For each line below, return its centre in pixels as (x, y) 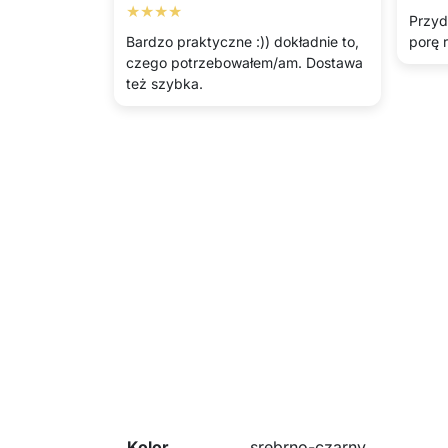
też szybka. (164, 83)
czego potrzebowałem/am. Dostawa (244, 62)
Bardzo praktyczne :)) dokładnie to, (242, 41)
